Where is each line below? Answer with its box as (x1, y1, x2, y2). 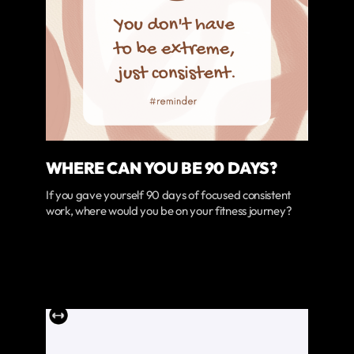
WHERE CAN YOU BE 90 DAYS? (45, 156, 277, 178)
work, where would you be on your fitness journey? (45, 203, 292, 219)
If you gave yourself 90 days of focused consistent (45, 187, 291, 203)
